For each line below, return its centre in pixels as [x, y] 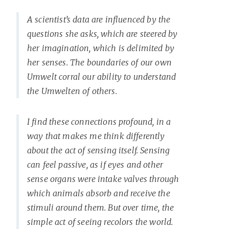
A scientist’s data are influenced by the [99, 19]
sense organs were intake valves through [103, 179]
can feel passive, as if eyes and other [95, 164]
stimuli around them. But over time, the [101, 207]
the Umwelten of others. [72, 91]
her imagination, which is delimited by [101, 48]
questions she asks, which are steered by [102, 33]
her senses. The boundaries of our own [99, 62]
